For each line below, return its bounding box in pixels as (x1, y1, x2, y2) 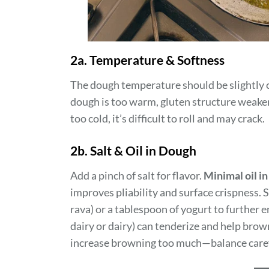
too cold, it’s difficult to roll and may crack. (70, 111, 265, 125)
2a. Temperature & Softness (70, 52, 225, 67)
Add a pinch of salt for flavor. (70, 168, 204, 182)
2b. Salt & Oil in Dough (70, 142, 196, 158)
